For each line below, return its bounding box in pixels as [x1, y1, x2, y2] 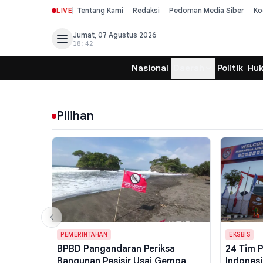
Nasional [131, 63, 168, 73]
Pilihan [56, 109, 94, 123]
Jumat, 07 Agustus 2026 [73, 30, 157, 39]
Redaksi [133, 5, 160, 15]
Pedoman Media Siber [169, 5, 245, 15]
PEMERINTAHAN [60, 231, 107, 238]
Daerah [173, 63, 204, 73]
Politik [217, 63, 243, 73]
